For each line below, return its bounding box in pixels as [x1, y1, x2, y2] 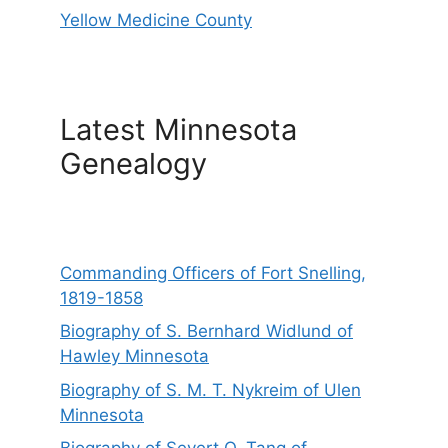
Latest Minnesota [60, 111, 297, 147]
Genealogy [60, 145, 207, 181]
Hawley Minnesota [60, 346, 209, 367]
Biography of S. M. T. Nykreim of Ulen [60, 379, 361, 400]
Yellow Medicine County [60, 9, 252, 30]
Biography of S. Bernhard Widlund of [60, 321, 353, 342]
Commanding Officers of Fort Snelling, [60, 262, 366, 283]
